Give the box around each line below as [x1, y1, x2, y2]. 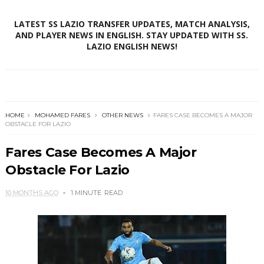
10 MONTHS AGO [5, 189, 58, 197]
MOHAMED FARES [34, 111, 90, 120]
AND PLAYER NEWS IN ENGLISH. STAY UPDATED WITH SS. [15, 29, 249, 41]
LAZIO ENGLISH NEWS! [86, 41, 177, 52]
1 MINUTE [70, 189, 101, 197]
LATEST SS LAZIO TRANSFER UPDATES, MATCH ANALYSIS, [14, 18, 250, 30]
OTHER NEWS [101, 111, 143, 120]
